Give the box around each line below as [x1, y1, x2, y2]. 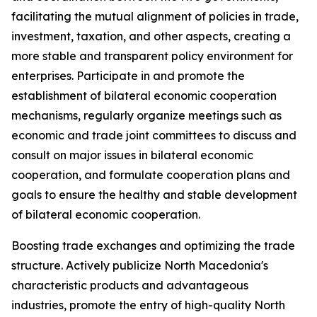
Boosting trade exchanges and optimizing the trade [11, 238, 295, 253]
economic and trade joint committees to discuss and [11, 128, 296, 142]
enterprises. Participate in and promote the [11, 69, 245, 83]
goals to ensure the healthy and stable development [11, 188, 297, 202]
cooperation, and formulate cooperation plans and [11, 168, 290, 182]
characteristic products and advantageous [11, 278, 248, 292]
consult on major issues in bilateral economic [11, 148, 253, 162]
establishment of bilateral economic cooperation [11, 88, 277, 103]
